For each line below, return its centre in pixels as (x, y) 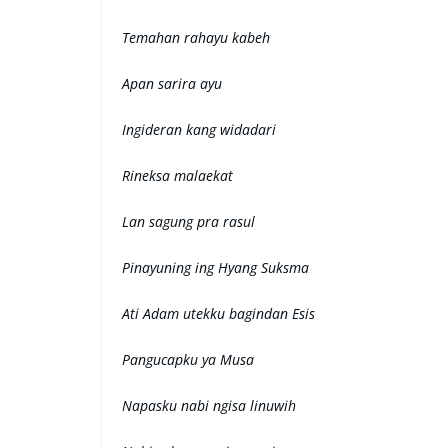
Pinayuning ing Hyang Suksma (215, 267)
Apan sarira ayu (172, 83)
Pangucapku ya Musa (188, 359)
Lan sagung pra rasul (188, 221)
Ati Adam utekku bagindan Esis (218, 313)
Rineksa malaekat (177, 175)
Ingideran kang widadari (199, 129)
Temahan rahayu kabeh (196, 37)
